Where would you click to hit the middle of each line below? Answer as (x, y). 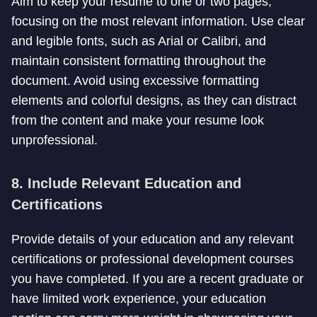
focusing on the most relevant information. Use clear (158, 21)
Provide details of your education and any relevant (152, 239)
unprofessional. (54, 140)
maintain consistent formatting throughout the (139, 61)
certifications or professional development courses (152, 259)
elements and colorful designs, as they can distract (154, 100)
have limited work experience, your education (139, 299)
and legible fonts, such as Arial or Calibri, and (139, 41)
